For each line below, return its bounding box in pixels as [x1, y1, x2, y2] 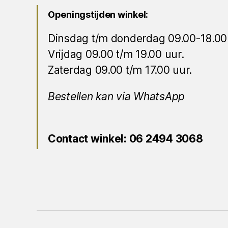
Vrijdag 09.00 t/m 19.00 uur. [48, 48, 187, 61]
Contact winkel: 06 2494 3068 [48, 132, 203, 146]
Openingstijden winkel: [48, 9, 149, 20]
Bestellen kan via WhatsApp [48, 90, 185, 103]
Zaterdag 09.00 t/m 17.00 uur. [48, 64, 192, 77]
